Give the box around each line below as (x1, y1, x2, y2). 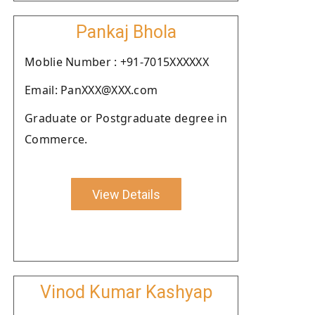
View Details (91, 186, 160, 202)
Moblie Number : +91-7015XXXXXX (25, 54, 209, 70)
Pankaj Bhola (75, 22, 176, 42)
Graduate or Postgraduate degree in (25, 110, 227, 126)
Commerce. (25, 131, 88, 147)
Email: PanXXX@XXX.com (25, 82, 158, 98)
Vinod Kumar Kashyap (39, 282, 212, 302)
